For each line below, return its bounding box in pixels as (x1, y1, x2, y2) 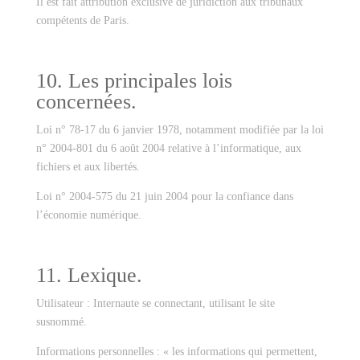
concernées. (35, 90, 137, 113)
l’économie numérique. (35, 209, 141, 221)
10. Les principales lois (35, 69, 232, 92)
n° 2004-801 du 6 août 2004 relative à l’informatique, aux (35, 142, 301, 154)
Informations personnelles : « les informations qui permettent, (35, 346, 317, 358)
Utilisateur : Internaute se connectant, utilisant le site (35, 297, 275, 309)
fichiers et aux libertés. (35, 161, 140, 173)
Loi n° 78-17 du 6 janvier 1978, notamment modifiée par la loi (35, 124, 324, 136)
